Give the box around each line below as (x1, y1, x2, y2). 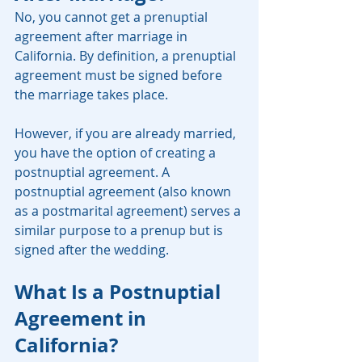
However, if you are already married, (15, 124, 239, 143)
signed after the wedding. (15, 241, 169, 259)
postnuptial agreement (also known (15, 183, 234, 201)
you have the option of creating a (15, 144, 219, 162)
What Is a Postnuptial (15, 278, 225, 306)
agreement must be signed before (15, 66, 225, 85)
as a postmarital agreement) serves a (15, 202, 244, 221)
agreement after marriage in (15, 27, 191, 46)
